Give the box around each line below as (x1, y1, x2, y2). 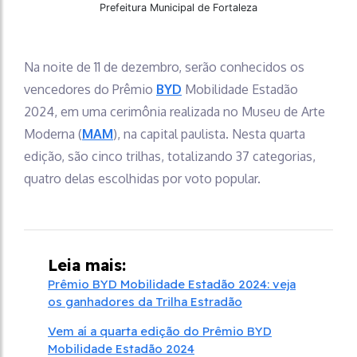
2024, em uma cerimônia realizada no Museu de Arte (24, 104, 325, 120)
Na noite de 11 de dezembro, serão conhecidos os (24, 59, 304, 76)
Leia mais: (48, 255, 126, 276)
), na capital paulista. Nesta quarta (113, 126, 305, 143)
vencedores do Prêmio (24, 81, 156, 98)
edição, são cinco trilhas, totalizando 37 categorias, (24, 148, 316, 165)
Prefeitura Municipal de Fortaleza (100, 2, 257, 14)
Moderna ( (24, 126, 82, 143)
